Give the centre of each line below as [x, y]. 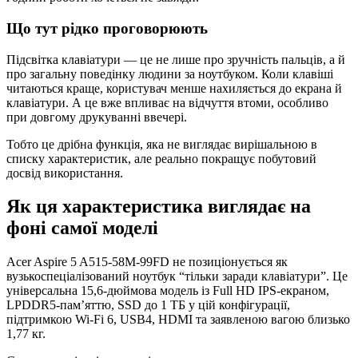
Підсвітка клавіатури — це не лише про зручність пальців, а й [176, 59]
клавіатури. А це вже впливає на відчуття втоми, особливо [167, 102]
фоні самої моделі [82, 228]
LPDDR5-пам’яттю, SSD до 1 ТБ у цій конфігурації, [148, 305]
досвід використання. [65, 173]
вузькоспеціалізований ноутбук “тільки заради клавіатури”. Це [177, 276]
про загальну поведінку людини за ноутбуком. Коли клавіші [170, 74]
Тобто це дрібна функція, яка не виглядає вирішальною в [162, 144]
